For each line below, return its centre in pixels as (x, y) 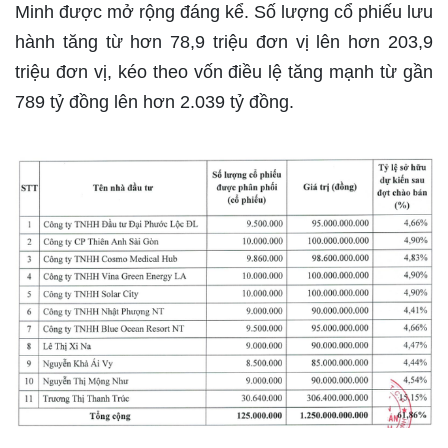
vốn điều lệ (238, 72)
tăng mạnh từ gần (358, 72)
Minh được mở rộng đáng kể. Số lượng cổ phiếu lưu (224, 12)
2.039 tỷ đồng (234, 102)
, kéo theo (150, 72)
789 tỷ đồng (62, 102)
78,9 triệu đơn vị (239, 42)
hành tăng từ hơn (93, 42)
